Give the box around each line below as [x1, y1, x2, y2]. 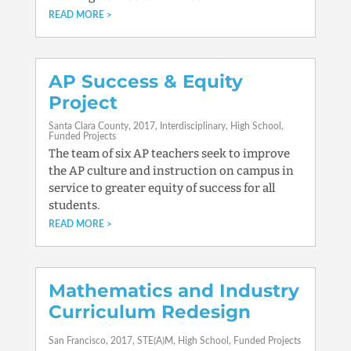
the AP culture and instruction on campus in [48, 164, 294, 178]
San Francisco [48, 336, 106, 346]
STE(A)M [136, 336, 173, 346]
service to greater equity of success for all [48, 181, 275, 195]
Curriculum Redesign [48, 301, 251, 323]
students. [48, 198, 100, 212]
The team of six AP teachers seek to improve [48, 147, 290, 161]
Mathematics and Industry [48, 280, 299, 302]
